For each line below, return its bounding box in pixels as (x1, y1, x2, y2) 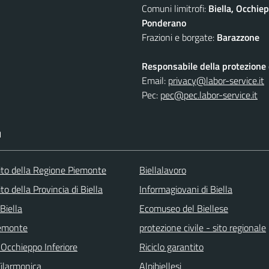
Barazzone (217, 29, 259, 44)
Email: (142, 73, 168, 88)
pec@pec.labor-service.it (160, 87, 258, 102)
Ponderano (142, 15, 186, 30)
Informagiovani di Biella (139, 181, 232, 196)
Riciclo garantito (139, 239, 204, 254)
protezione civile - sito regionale (139, 220, 266, 235)
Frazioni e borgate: (142, 29, 217, 44)
